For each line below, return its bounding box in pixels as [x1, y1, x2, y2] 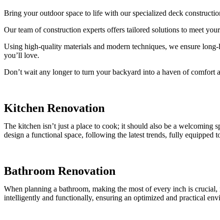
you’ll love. [4, 51, 39, 59]
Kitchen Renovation [4, 102, 105, 114]
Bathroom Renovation [4, 165, 115, 177]
